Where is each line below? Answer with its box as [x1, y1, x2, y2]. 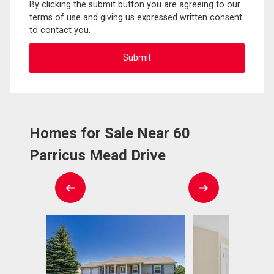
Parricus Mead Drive [29, 146, 166, 164]
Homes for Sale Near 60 [29, 124, 190, 142]
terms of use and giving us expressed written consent [29, 12, 242, 23]
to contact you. [29, 24, 91, 35]
